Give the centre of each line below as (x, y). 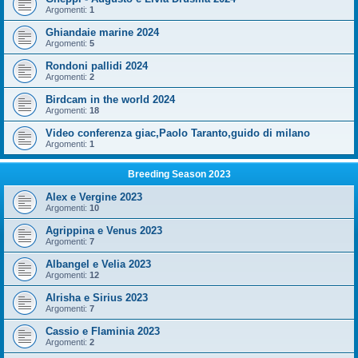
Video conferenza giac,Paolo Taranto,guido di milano (178, 133)
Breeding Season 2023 (179, 174)
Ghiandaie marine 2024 (102, 32)
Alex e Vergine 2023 (94, 197)
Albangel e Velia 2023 (98, 264)
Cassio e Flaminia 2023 (103, 331)
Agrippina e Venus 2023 (104, 231)
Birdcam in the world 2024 (110, 99)
